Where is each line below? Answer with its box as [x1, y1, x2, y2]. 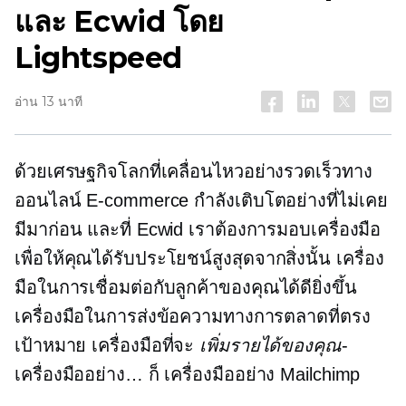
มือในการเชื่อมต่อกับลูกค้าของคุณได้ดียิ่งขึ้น [14, 277, 357, 297]
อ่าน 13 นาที [14, 93, 82, 110]
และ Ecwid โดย [14, 4, 224, 39]
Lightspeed [14, 40, 182, 75]
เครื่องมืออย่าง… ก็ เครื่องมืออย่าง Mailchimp [14, 364, 361, 384]
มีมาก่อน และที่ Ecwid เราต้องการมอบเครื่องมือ [14, 219, 382, 239]
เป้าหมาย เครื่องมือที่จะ [14, 335, 200, 355]
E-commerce [86, 190, 189, 210]
